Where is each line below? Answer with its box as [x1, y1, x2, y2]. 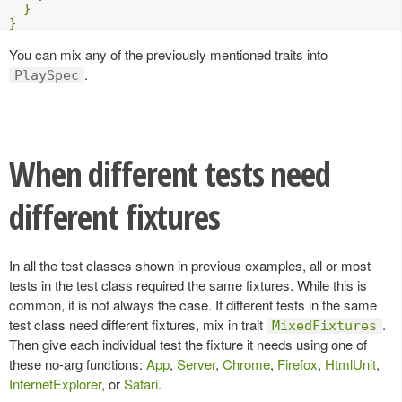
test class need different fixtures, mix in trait [9, 314, 267, 334]
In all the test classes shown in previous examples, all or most [9, 255, 371, 275]
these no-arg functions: [9, 354, 146, 373]
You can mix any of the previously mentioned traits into [9, 44, 328, 64]
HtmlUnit [325, 354, 376, 373]
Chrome [223, 354, 270, 373]
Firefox [277, 354, 318, 373]
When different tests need [9, 150, 330, 197]
